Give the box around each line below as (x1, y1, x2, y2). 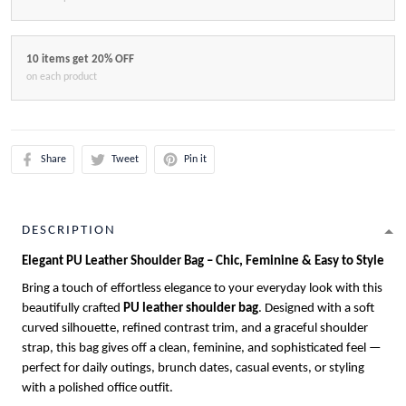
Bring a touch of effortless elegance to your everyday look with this (22, 282, 382, 296)
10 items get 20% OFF (26, 53, 134, 66)
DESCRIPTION (22, 224, 116, 238)
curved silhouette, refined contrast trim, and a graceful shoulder (22, 322, 368, 336)
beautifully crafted (22, 302, 123, 316)
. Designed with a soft (258, 302, 374, 316)
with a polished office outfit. (22, 382, 173, 396)
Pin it (184, 153, 207, 165)
